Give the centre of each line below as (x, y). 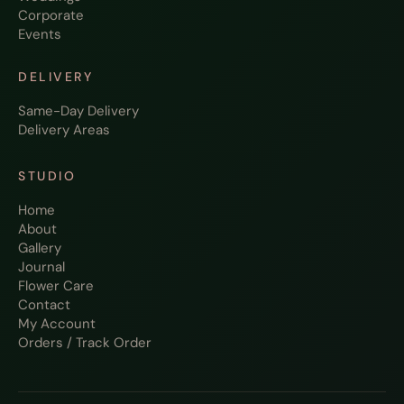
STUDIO (47, 176)
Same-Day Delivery (78, 111)
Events (40, 35)
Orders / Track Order (85, 343)
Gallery (40, 248)
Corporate (51, 16)
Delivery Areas (64, 130)
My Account (57, 324)
